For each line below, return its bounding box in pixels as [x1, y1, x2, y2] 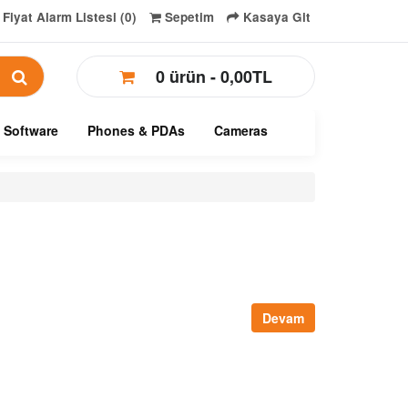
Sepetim [165, 8, 214, 25]
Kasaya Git [243, 8, 311, 25]
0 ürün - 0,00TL [155, 65, 272, 88]
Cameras [214, 121, 268, 139]
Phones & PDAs [87, 121, 185, 139]
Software [4, 121, 58, 139]
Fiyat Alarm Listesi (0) [3, 8, 137, 25]
